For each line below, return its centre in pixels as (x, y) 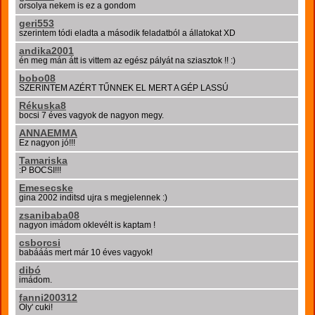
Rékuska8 (43, 105)
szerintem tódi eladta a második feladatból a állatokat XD (127, 33)
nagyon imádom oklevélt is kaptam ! (87, 225)
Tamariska (43, 160)
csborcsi (40, 243)
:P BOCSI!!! (40, 170)
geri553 (37, 23)
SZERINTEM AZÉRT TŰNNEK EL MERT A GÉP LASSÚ (124, 88)
